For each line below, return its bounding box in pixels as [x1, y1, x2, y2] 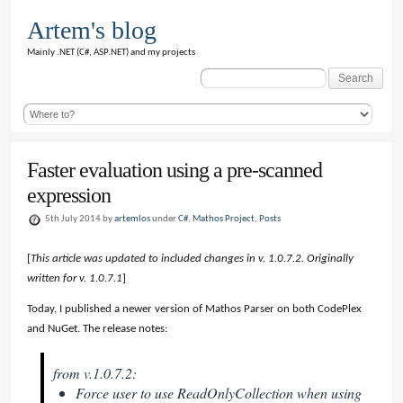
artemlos [114, 213, 151, 224]
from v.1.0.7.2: [53, 363, 138, 383]
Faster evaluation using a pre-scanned [27, 157, 323, 182]
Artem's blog [26, 15, 157, 44]
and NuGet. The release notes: [27, 323, 168, 336]
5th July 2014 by [45, 213, 115, 224]
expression [27, 183, 112, 207]
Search [200, 68, 228, 79]
